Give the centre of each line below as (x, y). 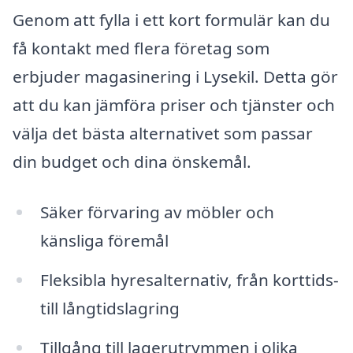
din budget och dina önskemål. (132, 162)
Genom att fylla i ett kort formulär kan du (171, 20)
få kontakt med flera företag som (141, 48)
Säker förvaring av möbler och (157, 212)
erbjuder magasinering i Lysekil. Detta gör (175, 77)
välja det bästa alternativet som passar (163, 134)
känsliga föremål (104, 240)
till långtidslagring (110, 308)
